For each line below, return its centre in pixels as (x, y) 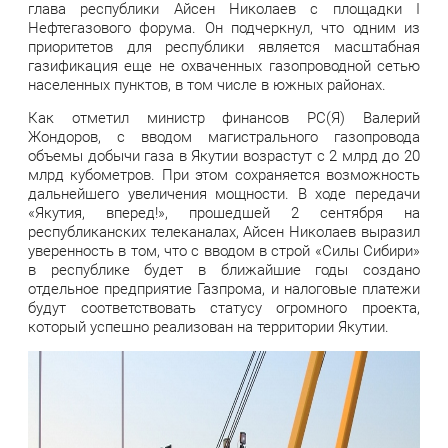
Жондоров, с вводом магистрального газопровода (224, 136)
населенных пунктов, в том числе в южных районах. (207, 84)
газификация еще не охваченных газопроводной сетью (224, 65)
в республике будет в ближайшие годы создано (224, 269)
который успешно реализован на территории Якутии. (209, 326)
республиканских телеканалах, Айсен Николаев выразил (224, 231)
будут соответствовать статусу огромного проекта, (224, 307)
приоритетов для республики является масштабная (224, 46)
